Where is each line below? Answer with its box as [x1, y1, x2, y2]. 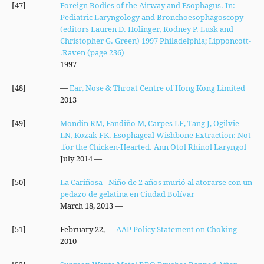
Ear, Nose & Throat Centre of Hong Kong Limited [69, 82, 245, 93]
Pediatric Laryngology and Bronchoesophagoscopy [60, 12, 243, 22]
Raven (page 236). [62, 47, 124, 58]
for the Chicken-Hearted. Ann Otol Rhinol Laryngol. [62, 141, 246, 152]
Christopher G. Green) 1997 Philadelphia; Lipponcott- [60, 35, 251, 46]
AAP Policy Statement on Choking [115, 224, 237, 235]
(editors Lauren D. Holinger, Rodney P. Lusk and [60, 24, 233, 34]
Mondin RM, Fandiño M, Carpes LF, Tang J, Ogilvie [60, 118, 239, 128]
